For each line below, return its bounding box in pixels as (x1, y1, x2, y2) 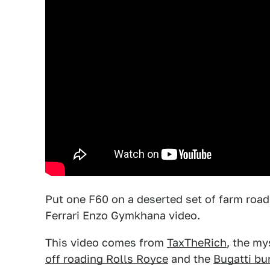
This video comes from (45, 236, 167, 249)
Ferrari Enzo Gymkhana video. (45, 209, 200, 222)
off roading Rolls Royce (45, 252, 168, 265)
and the (168, 252, 213, 265)
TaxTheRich (167, 236, 227, 249)
